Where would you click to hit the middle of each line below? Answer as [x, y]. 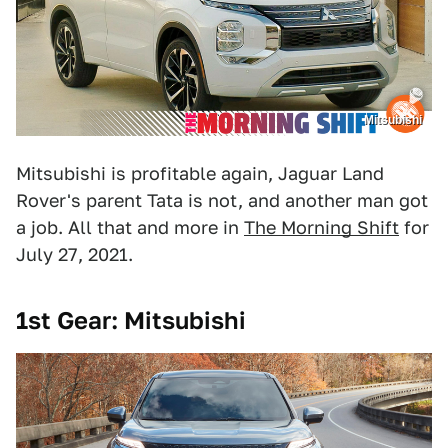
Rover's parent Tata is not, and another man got [222, 200]
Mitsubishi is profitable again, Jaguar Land [200, 173]
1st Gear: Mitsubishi [131, 320]
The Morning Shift [321, 227]
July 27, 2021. [74, 254]
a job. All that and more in [130, 227]
